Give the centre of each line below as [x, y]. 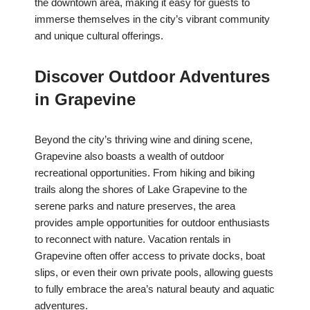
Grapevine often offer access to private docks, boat [150, 256]
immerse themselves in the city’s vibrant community [152, 19]
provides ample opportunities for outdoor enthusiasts [152, 223]
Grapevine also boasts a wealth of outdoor [129, 156]
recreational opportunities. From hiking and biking [145, 173]
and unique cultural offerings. [99, 36]
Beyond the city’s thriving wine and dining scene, [144, 140]
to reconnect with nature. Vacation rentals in [133, 239]
